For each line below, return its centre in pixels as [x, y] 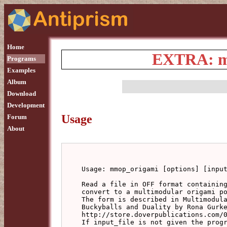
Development [26, 105]
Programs [22, 59]
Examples [21, 70]
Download [22, 93]
